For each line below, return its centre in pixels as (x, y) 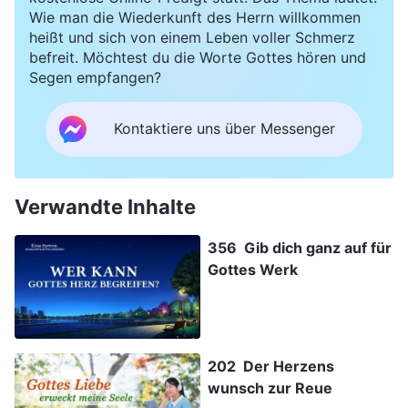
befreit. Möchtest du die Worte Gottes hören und (198, 57)
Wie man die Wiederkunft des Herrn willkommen (195, 17)
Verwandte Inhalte (105, 206)
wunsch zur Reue (270, 388)
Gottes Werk (253, 269)
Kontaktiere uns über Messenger (224, 129)
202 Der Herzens (271, 367)
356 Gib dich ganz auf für (300, 247)
